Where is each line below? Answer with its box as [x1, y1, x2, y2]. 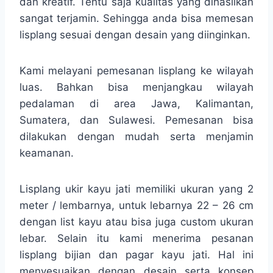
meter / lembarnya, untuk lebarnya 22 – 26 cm [19, 199, 253, 211]
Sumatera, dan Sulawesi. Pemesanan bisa [19, 113, 253, 126]
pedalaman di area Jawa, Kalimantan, [19, 97, 253, 110]
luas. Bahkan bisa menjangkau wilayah [19, 80, 253, 93]
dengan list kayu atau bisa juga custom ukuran [19, 215, 253, 228]
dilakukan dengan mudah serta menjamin [19, 130, 253, 143]
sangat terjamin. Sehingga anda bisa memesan [19, 12, 253, 24]
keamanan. [19, 146, 74, 159]
